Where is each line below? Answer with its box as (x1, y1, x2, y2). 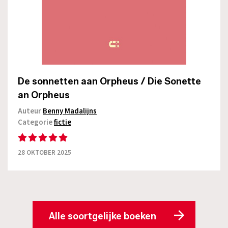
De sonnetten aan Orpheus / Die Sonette (18, 75, 201, 87)
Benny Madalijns (43, 105, 97, 117)
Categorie (18, 117, 54, 128)
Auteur (18, 105, 43, 117)
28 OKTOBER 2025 (18, 148, 71, 157)
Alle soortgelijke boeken (49, 210, 156, 222)
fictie (54, 117, 71, 128)
